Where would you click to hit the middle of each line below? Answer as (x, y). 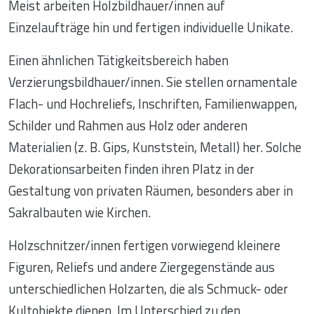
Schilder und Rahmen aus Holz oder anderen (128, 126)
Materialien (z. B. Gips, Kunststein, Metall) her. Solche (155, 148)
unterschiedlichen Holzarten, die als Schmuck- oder (148, 289)
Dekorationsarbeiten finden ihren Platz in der (131, 169)
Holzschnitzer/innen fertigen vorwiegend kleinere (144, 246)
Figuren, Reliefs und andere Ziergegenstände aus (142, 267)
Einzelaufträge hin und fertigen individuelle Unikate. (151, 28)
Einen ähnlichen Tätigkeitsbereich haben (118, 61)
